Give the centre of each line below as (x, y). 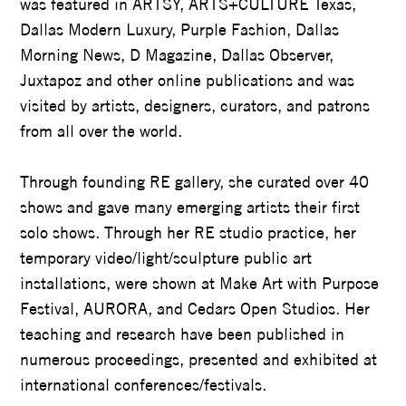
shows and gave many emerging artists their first (190, 207)
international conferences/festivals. (144, 384)
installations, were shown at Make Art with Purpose (200, 283)
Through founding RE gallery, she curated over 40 (195, 181)
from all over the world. (101, 130)
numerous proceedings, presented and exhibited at (199, 359)
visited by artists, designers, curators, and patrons (195, 105)
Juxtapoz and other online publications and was (188, 80)
